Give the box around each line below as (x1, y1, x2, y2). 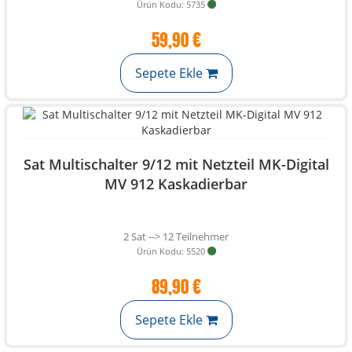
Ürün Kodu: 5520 (136, 245, 205, 257)
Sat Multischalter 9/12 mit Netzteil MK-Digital (23, 155, 329, 174)
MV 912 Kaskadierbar (104, 174, 247, 193)
